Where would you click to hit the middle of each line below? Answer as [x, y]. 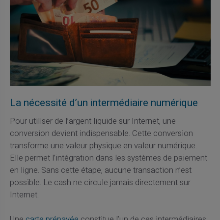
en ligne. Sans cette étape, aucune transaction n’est [100, 170]
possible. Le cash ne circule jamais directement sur [100, 182]
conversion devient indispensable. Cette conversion [101, 133]
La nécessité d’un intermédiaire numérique [104, 103]
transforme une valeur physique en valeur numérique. [103, 146]
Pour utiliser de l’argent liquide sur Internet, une [93, 121]
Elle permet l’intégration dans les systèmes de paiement [108, 158]
